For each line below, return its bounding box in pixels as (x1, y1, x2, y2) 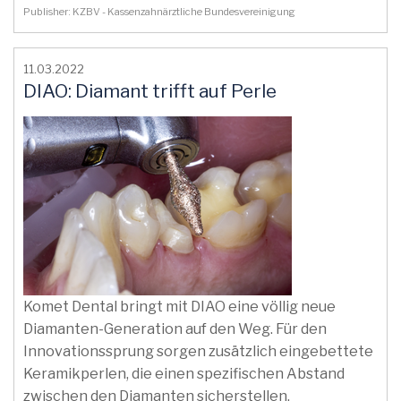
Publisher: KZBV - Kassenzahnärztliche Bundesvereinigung (23, 5, 299, 18)
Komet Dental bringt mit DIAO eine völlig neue (23, 298, 336, 315)
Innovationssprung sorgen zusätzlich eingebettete (23, 343, 373, 360)
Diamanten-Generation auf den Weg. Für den (23, 320, 327, 337)
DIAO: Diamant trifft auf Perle (23, 80, 277, 102)
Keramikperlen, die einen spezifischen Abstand (23, 365, 345, 382)
